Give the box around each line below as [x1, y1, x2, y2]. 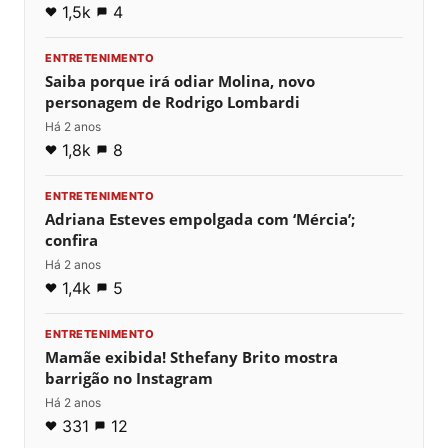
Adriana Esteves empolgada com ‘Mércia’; [45, 208, 355, 229]
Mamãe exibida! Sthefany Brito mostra [45, 346, 338, 367]
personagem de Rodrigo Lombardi [45, 91, 300, 112]
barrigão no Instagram [45, 367, 213, 388]
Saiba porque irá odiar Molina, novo [45, 70, 315, 91]
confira [45, 229, 98, 250]
